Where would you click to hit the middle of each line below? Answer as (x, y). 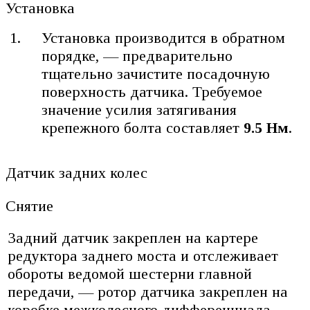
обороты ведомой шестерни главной (130, 274)
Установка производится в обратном (164, 37)
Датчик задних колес (76, 172)
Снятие (29, 206)
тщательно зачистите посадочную (156, 73)
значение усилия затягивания (139, 109)
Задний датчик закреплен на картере (133, 238)
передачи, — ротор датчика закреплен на (148, 292)
